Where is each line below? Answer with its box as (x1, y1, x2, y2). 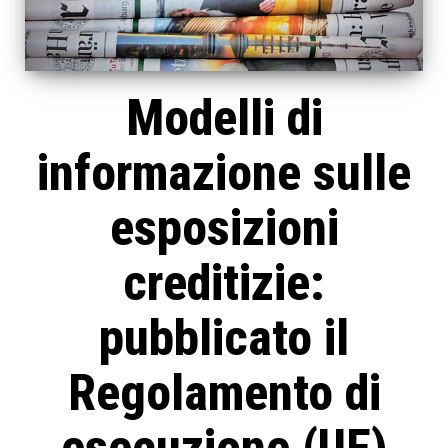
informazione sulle (37, 144, 411, 203)
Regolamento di (67, 364, 381, 423)
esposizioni (109, 199, 339, 258)
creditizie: (123, 254, 325, 313)
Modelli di (125, 89, 323, 148)
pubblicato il (99, 309, 349, 368)
